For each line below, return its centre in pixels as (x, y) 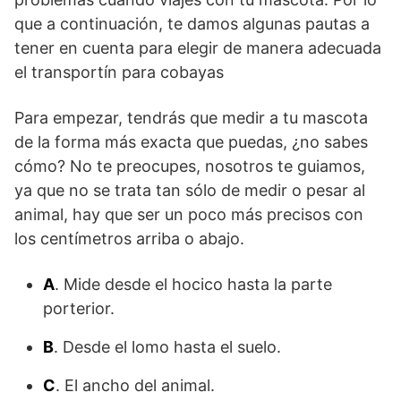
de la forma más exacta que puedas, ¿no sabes (191, 142)
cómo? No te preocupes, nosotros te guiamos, (190, 166)
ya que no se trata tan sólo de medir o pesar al (190, 190)
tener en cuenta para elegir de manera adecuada (198, 48)
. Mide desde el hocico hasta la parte (193, 284)
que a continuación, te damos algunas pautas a (192, 24)
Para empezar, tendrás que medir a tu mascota (191, 118)
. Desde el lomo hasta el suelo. (167, 347)
